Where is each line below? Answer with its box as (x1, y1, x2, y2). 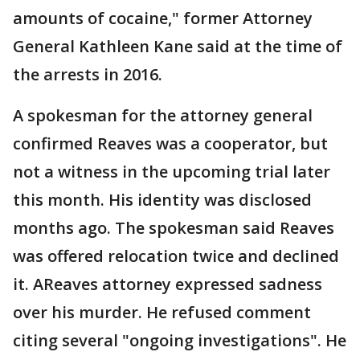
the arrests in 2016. (13, 63, 162, 85)
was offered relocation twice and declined (13, 245, 339, 267)
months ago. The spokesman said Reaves (13, 217, 334, 239)
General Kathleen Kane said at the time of (13, 35, 342, 57)
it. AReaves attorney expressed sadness (13, 273, 322, 295)
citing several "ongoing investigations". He (13, 329, 346, 351)
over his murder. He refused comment (13, 301, 311, 323)
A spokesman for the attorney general (13, 104, 313, 126)
